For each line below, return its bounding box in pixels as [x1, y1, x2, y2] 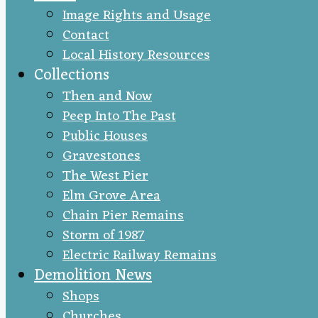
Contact [62, 23, 109, 48]
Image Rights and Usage [62, 4, 211, 28]
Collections [34, 62, 109, 89]
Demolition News [34, 262, 152, 290]
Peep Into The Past [62, 104, 176, 128]
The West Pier [62, 164, 148, 188]
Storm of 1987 [62, 224, 145, 248]
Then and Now [62, 84, 152, 109]
